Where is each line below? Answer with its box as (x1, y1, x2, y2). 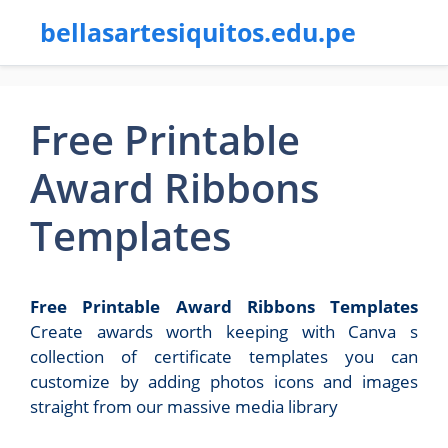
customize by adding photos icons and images (30, 370, 418, 393)
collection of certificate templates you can (30, 345, 418, 368)
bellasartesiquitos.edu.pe (40, 15, 356, 49)
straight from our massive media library (30, 395, 338, 418)
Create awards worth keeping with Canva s (30, 320, 418, 343)
